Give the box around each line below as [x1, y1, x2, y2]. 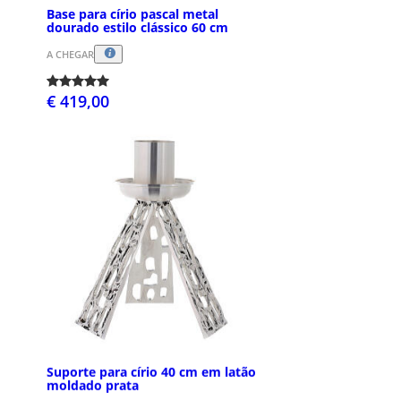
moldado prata [47, 377, 139, 395]
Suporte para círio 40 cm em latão [47, 363, 256, 381]
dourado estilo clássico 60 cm [47, 18, 228, 36]
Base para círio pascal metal [47, 4, 218, 22]
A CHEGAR [47, 47, 94, 61]
